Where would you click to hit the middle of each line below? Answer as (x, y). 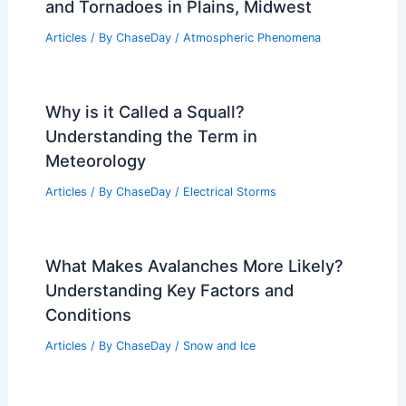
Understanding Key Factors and (169, 290)
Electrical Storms (229, 192)
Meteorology (95, 161)
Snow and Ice (219, 345)
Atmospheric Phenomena (251, 38)
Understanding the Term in (151, 136)
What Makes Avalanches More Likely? (194, 265)
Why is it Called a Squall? (145, 112)
